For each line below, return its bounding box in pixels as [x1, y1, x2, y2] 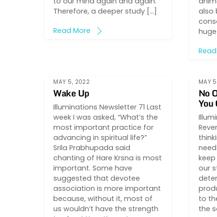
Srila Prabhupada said [53, 142, 131, 153]
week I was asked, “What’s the [53, 112, 158, 122]
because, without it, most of [53, 193, 153, 203]
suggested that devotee [53, 173, 140, 183]
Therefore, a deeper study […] [53, 6, 157, 16]
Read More [53, 26, 91, 36]
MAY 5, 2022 [53, 77, 90, 86]
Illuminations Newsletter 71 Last [53, 102, 162, 112]
